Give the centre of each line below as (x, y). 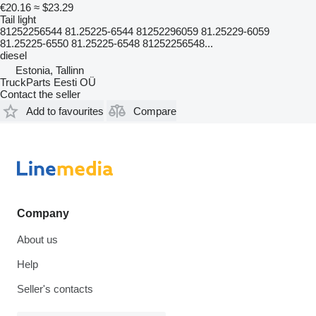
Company (43, 214)
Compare (155, 111)
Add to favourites (65, 111)
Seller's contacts (55, 289)
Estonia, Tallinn (50, 71)
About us (37, 240)
